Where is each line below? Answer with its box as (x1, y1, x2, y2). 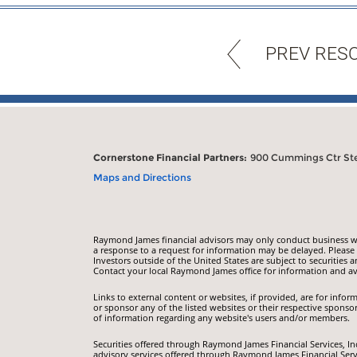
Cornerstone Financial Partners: (93, 151, 247, 163)
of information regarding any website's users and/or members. (93, 311, 350, 324)
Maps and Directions (93, 171, 191, 183)
